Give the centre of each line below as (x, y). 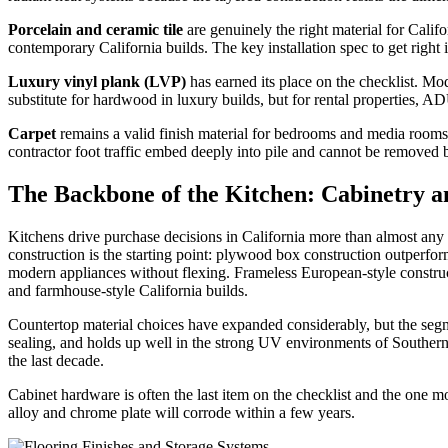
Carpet (32, 134)
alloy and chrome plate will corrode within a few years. (181, 412)
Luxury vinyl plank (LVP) (97, 82)
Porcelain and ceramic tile (95, 30)
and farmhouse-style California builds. (128, 290)
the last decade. (56, 360)
